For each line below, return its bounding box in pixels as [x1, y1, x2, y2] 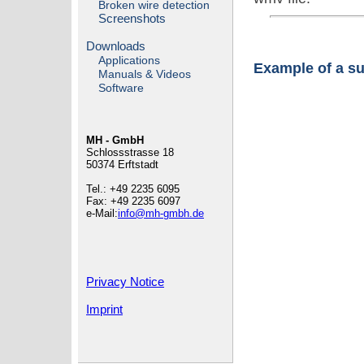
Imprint [86, 302, 123, 317]
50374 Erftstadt [86, 158, 158, 171]
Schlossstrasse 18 [86, 146, 174, 159]
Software [98, 82, 145, 95]
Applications [98, 54, 161, 67]
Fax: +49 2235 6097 [86, 195, 180, 208]
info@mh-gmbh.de [118, 207, 204, 220]
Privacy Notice [86, 275, 164, 289]
